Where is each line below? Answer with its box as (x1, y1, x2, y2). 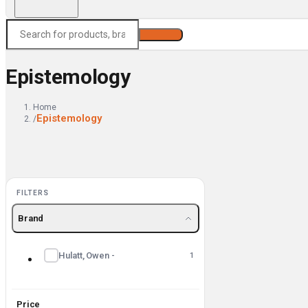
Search (145, 30, 177, 40)
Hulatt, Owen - (58, 250, 115, 261)
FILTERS (16, 188, 49, 197)
